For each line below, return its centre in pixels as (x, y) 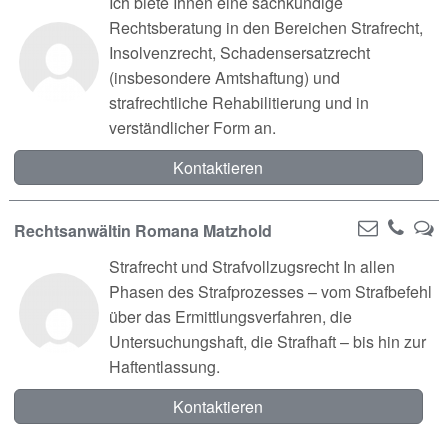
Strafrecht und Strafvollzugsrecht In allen (251, 266)
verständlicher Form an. (192, 127)
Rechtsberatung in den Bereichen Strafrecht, (265, 27)
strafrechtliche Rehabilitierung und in (238, 102)
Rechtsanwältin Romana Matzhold (142, 230)
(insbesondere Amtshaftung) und (224, 77)
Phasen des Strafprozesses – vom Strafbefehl (270, 291)
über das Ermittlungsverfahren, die (230, 316)
